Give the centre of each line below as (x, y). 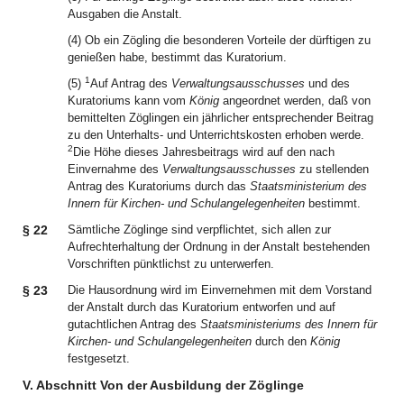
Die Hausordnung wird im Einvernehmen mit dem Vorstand (220, 290)
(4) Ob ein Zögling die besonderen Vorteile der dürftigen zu (219, 40)
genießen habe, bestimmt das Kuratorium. (177, 57)
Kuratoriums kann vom (129, 101)
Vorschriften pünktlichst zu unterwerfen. (171, 264)
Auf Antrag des (131, 83)
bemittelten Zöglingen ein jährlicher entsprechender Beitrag (220, 118)
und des (327, 83)
